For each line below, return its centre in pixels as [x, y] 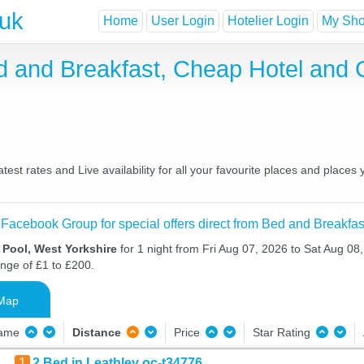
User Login [183, 21]
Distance [96, 332]
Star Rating [283, 332]
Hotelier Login [268, 21]
